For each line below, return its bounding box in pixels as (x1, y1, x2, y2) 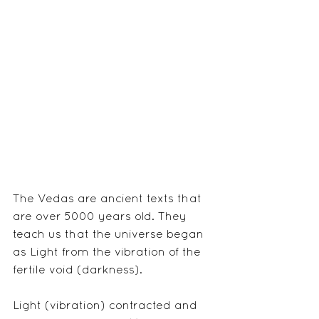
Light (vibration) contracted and (13, 301, 201, 312)
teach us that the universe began (13, 230, 207, 241)
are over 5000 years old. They (13, 212, 190, 223)
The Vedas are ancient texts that (13, 194, 205, 205)
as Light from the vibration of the (13, 248, 204, 258)
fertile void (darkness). (13, 266, 142, 276)
